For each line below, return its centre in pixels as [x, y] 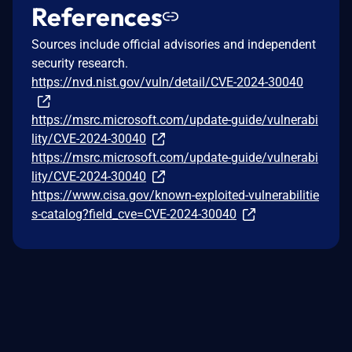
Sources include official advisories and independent [174, 44]
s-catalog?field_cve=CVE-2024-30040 [134, 214]
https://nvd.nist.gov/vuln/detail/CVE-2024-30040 [167, 82]
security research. [80, 63]
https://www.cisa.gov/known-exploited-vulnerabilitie [175, 195]
